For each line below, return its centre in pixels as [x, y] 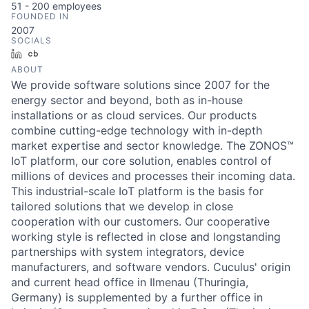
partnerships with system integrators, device [128, 252]
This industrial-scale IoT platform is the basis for [137, 191]
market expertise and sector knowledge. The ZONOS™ [152, 146]
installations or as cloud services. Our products [134, 116]
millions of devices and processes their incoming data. [153, 176]
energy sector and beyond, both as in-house [127, 100]
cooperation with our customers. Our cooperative [140, 222]
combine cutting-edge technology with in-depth [137, 131]
